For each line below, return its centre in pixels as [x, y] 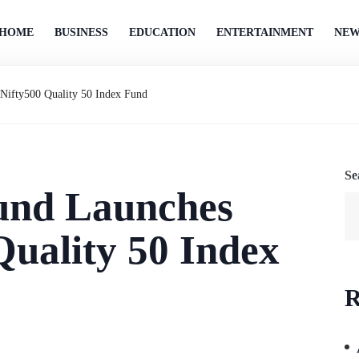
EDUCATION [162, 32]
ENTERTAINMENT [265, 32]
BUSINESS [81, 32]
